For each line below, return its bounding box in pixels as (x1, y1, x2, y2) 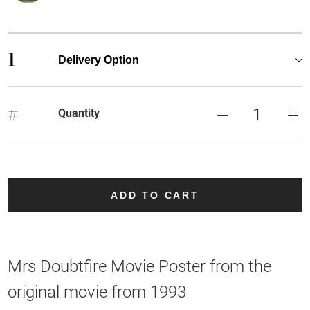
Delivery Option (57, 53, 139, 66)
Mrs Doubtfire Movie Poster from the (8, 256, 272, 276)
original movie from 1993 (8, 282, 187, 302)
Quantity (57, 106, 100, 120)
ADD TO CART (111, 189, 199, 201)
